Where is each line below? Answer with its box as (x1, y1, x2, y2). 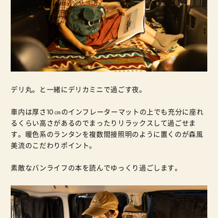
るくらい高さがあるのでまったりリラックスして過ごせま (11, 119, 197, 127)
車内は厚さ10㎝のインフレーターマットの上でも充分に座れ (11, 108, 204, 116)
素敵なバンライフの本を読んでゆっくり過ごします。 (11, 163, 182, 172)
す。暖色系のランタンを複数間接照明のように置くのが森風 (11, 130, 203, 139)
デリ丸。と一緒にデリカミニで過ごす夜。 (11, 85, 146, 94)
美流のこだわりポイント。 (11, 141, 97, 150)
